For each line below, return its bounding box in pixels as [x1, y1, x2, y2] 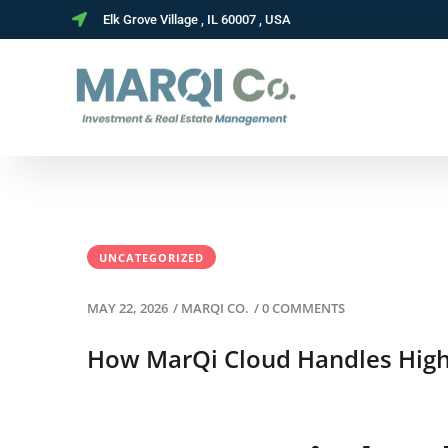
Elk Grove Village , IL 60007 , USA [102, 12, 291, 27]
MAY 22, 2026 [87, 299, 168, 317]
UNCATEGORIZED [99, 250, 204, 265]
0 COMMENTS [262, 299, 345, 317]
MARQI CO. [181, 299, 249, 317]
